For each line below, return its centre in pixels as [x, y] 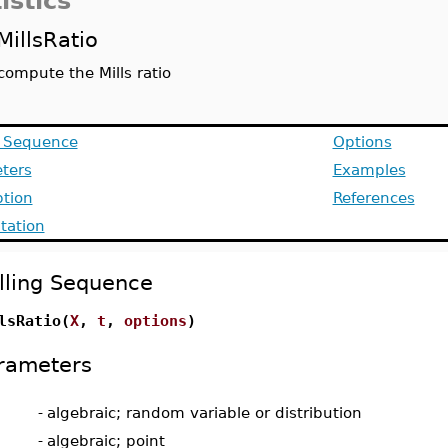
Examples [369, 169]
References [373, 197]
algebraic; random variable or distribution [204, 412]
